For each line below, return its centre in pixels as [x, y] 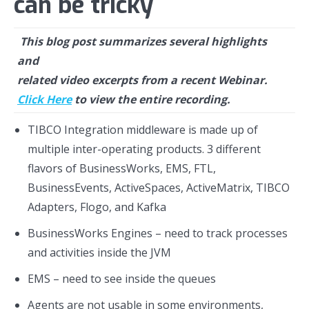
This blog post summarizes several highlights [142, 41]
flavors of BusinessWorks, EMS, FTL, [122, 168]
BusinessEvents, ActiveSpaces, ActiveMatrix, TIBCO [159, 188]
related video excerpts [79, 80]
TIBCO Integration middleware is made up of [143, 130]
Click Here [44, 99]
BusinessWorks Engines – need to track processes [158, 233]
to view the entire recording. [151, 99]
